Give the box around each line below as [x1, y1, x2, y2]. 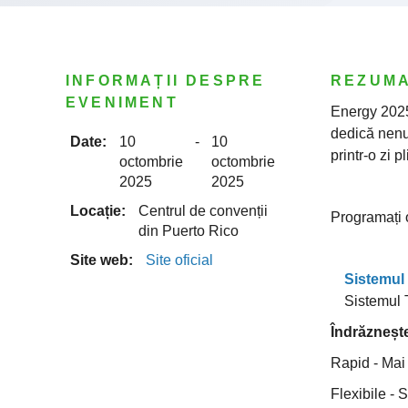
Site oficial [146, 252, 213, 268]
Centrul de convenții [138, 203, 268, 219]
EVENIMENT [66, 95, 178, 110]
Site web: [70, 252, 137, 268]
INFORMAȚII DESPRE [66, 73, 266, 88]
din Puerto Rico [138, 223, 239, 239]
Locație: [70, 203, 129, 219]
